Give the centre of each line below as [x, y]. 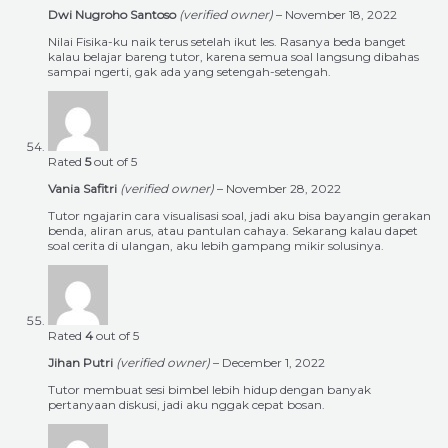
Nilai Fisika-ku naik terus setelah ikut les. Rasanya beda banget [227, 42]
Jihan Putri [82, 363]
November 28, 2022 [283, 189]
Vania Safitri [84, 189]
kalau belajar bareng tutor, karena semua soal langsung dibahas [233, 57]
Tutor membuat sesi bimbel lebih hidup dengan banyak [209, 390]
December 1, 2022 [273, 363]
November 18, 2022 [341, 15]
